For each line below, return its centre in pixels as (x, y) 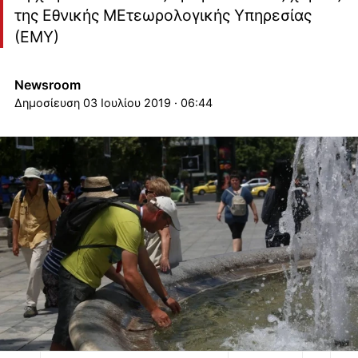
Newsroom (47, 84)
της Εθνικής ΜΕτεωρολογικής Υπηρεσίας (163, 15)
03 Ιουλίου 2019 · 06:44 (147, 102)
